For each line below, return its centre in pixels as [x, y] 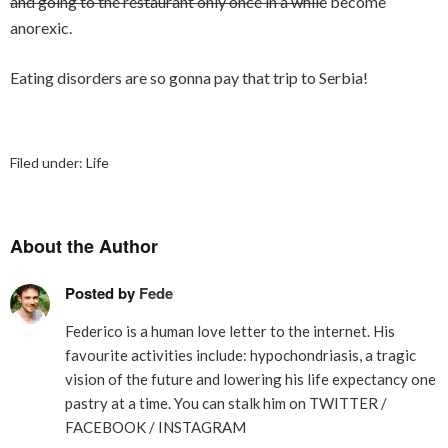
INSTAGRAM [202, 427]
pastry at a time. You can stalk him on [187, 403]
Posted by [102, 293]
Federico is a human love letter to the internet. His [230, 331]
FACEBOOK [105, 427]
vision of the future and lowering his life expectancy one [250, 379]
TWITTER [343, 403]
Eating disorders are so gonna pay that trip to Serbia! [189, 77]
